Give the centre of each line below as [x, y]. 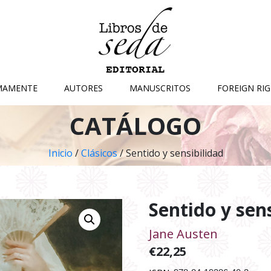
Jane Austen [184, 234]
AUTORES [83, 88]
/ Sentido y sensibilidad [170, 153]
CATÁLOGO [135, 126]
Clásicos [99, 153]
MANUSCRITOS [160, 88]
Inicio [60, 153]
